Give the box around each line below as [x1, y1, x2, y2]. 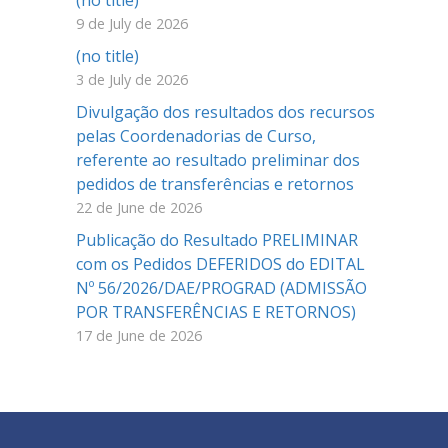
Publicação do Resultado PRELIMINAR [76, 229, 358, 251]
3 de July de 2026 [76, 70, 188, 89]
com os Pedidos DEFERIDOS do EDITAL [76, 253, 365, 275]
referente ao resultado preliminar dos [76, 149, 360, 171]
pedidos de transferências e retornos [76, 173, 354, 195]
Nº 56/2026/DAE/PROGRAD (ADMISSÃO [76, 277, 367, 299]
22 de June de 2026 [76, 198, 202, 217]
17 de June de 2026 [76, 326, 202, 345]
